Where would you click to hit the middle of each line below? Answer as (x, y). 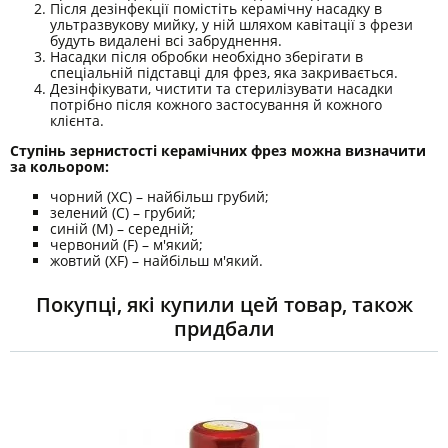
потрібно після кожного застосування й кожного (216, 104)
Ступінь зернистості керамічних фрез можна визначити (218, 150)
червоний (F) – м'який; (126, 244)
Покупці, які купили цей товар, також (224, 304)
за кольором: (59, 166)
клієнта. (77, 120)
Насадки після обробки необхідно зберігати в (206, 56)
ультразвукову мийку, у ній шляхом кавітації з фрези (231, 24)
